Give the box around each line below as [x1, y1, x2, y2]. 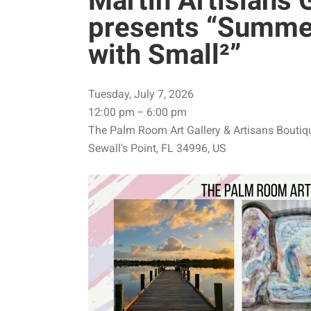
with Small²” [88, 38, 241, 71]
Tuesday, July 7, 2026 [88, 87, 194, 101]
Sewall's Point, [88, 142, 161, 155]
